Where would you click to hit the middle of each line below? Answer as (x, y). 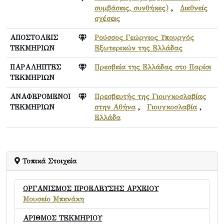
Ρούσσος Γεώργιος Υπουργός (144, 38)
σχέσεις (107, 19)
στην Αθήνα (115, 107)
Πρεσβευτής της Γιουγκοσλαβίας (150, 97)
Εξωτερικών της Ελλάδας (138, 48)
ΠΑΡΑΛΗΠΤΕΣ (35, 67)
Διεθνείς (194, 8)
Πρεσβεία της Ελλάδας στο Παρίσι (153, 67)
